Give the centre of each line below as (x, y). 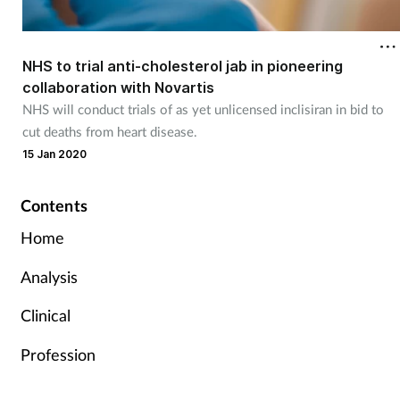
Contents (54, 205)
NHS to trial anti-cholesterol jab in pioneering (182, 66)
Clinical (45, 316)
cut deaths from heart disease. (109, 131)
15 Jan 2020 (54, 154)
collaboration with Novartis (118, 87)
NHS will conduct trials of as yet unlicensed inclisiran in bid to (203, 109)
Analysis (49, 276)
